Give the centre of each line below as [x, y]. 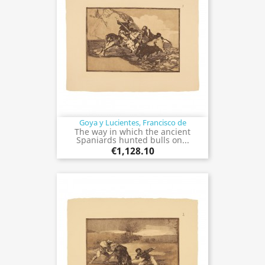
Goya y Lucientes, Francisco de [132, 122]
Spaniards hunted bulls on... [132, 140]
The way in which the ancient [132, 131]
